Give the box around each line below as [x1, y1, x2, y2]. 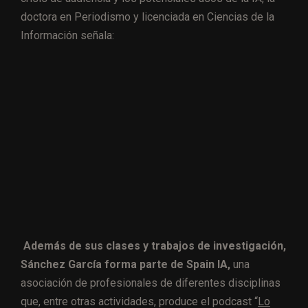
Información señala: [21, 29, 114, 43]
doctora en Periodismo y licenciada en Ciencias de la [21, 10, 274, 24]
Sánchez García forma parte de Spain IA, [21, 257, 230, 271]
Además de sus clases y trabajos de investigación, [23, 239, 286, 252]
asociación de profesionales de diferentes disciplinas [21, 276, 280, 289]
